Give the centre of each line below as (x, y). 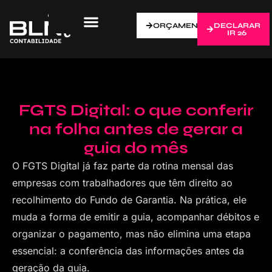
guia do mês (136, 148)
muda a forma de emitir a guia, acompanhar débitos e (136, 217)
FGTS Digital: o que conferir (136, 110)
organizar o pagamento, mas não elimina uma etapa (131, 234)
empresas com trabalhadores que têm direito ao (122, 183)
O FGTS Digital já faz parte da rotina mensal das (123, 166)
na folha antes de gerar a (136, 129)
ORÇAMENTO (181, 25)
